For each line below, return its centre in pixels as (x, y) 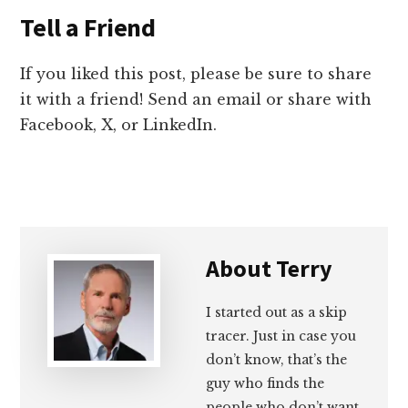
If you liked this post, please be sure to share (196, 74)
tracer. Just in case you (281, 337)
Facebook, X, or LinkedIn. (119, 125)
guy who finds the (265, 384)
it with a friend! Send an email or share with (196, 100)
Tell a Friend (88, 28)
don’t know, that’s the (277, 360)
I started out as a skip (277, 313)
